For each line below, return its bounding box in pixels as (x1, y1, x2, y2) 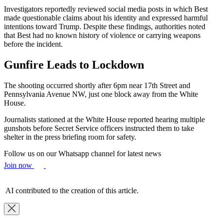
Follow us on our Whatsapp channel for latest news (4, 149, 161, 158)
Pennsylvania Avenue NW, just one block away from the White (4, 90, 198, 99)
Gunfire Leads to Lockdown (4, 58, 144, 72)
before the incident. (4, 40, 63, 49)
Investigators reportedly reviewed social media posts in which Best (4, 5, 208, 14)
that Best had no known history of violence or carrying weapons (4, 31, 200, 40)
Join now (4, 161, 34, 170)
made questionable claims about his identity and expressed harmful (4, 14, 208, 22)
